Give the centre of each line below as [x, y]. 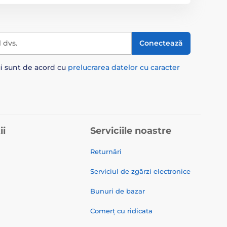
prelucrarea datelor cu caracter [124, 67]
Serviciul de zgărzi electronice [140, 171]
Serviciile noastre [131, 130]
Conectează [161, 43]
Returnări [106, 151]
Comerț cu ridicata [121, 211]
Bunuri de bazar [118, 191]
